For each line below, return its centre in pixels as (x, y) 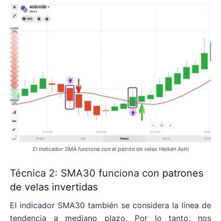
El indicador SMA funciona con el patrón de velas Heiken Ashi (110, 149)
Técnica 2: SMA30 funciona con (86, 173)
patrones (183, 173)
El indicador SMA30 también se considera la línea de (110, 205)
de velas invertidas (54, 187)
